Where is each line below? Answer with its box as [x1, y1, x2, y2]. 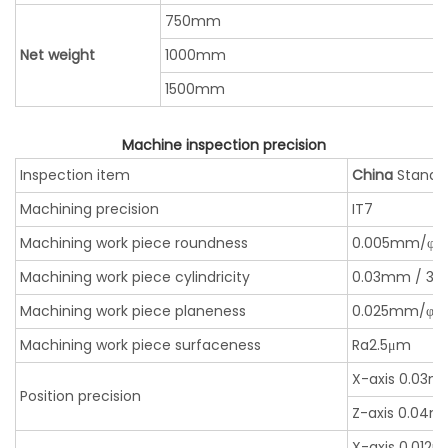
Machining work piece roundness [20, 233, 248, 254]
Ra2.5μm [352, 335, 411, 356]
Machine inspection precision [122, 135, 326, 156]
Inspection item [20, 165, 130, 186]
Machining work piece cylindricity [20, 267, 250, 288]
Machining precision [20, 199, 159, 220]
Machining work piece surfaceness [20, 335, 261, 356]
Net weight [20, 45, 95, 66]
